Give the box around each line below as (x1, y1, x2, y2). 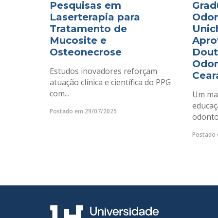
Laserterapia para (50, 11, 140, 23)
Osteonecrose (50, 46, 122, 58)
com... (50, 88, 69, 99)
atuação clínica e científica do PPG (50, 77, 171, 88)
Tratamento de (50, 23, 127, 35)
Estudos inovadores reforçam (50, 66, 157, 77)
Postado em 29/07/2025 (50, 107, 117, 116)
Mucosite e (50, 35, 107, 47)
